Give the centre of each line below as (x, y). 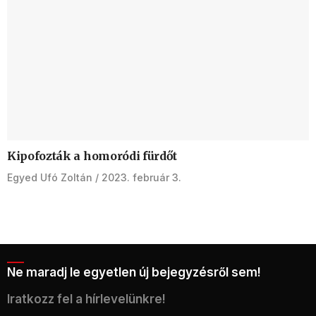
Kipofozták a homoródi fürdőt (92, 156)
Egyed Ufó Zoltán (50, 177)
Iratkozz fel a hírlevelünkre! (86, 299)
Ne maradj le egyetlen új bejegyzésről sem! (134, 272)
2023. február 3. (141, 177)
